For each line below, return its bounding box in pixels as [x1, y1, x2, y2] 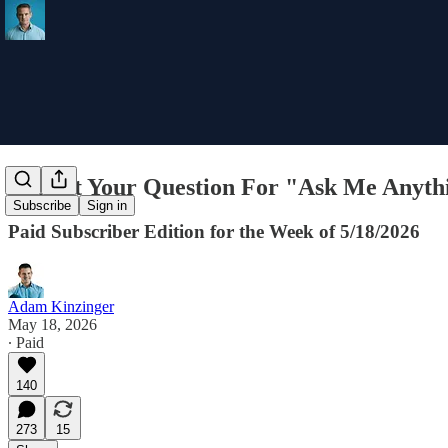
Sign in [87, 198, 127, 214]
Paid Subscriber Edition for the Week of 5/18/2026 [8, 220, 420, 242]
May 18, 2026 [8, 315, 97, 333]
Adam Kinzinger [8, 297, 114, 315]
